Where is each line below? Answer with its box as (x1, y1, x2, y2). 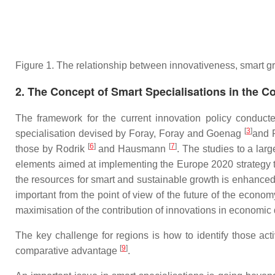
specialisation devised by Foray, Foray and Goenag (15, 128, 245, 139)
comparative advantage (15, 245, 120, 256)
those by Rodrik (15, 143, 88, 154)
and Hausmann (95, 143, 169, 154)
